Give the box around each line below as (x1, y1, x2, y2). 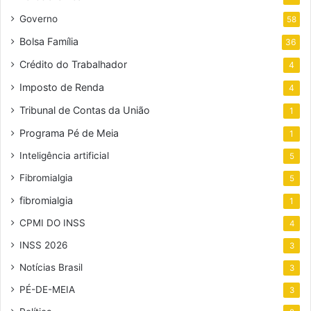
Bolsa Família (19, 35, 78, 48)
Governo (19, 13, 58, 25)
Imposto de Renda (19, 81, 104, 94)
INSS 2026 (19, 239, 68, 251)
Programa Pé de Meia (19, 127, 119, 140)
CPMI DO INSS (19, 217, 85, 229)
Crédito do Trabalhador (19, 58, 127, 71)
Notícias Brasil (19, 262, 83, 274)
